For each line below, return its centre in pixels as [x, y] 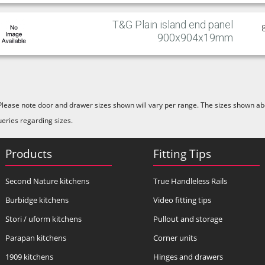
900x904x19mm [195, 37]
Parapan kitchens [36, 238]
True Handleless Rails [190, 181]
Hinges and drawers [188, 257]
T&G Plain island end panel [173, 24]
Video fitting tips [182, 200]
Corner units [175, 238]
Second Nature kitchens [47, 181]
